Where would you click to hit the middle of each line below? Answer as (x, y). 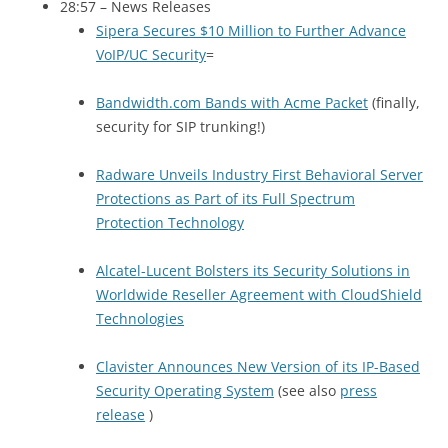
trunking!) (230, 126)
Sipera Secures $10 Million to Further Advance (251, 30)
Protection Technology (170, 222)
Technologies (140, 318)
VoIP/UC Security (151, 54)
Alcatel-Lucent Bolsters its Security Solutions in (253, 270)
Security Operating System (185, 390)
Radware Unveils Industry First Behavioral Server (259, 174)
